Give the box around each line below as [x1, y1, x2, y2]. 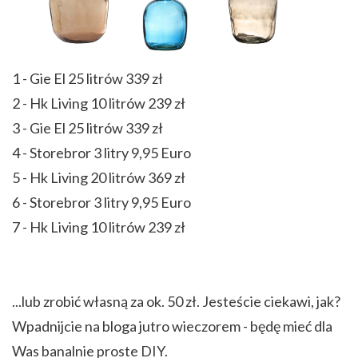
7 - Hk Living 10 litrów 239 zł [12, 218, 185, 237]
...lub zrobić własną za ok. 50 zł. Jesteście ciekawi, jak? [12, 292, 340, 311]
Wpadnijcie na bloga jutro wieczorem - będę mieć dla [12, 317, 332, 336]
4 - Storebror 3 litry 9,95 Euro [12, 144, 191, 162]
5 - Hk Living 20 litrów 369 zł [12, 169, 185, 187]
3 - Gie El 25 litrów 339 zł [12, 119, 163, 137]
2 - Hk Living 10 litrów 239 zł [12, 94, 185, 113]
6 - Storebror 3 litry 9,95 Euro [12, 193, 191, 212]
